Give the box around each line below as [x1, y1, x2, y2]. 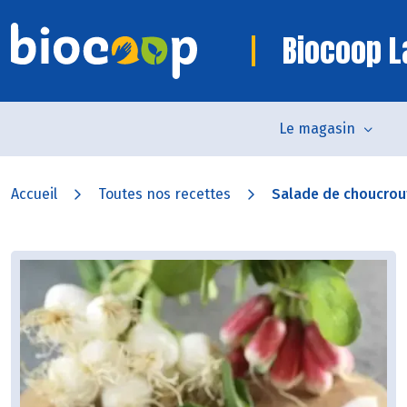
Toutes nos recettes [98, 185, 231, 203]
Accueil [11, 185, 57, 203]
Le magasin [278, 120, 355, 137]
